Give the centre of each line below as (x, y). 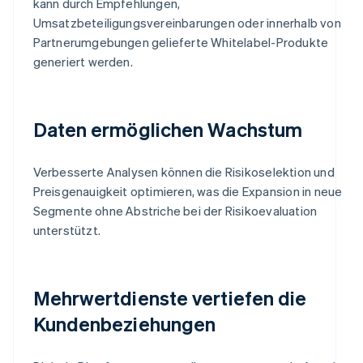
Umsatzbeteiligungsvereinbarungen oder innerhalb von (187, 22)
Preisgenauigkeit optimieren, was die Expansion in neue (188, 191)
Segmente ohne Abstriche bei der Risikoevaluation (175, 210)
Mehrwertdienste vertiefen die (170, 297)
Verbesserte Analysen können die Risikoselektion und (184, 171)
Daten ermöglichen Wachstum (168, 129)
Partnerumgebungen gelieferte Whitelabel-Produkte (181, 42)
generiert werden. (83, 61)
